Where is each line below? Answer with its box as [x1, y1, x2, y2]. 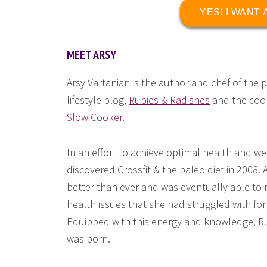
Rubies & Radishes [129, 93, 210, 107]
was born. [67, 232, 110, 246]
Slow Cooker [67, 110, 122, 124]
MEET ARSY [67, 47, 116, 63]
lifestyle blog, [67, 93, 129, 107]
